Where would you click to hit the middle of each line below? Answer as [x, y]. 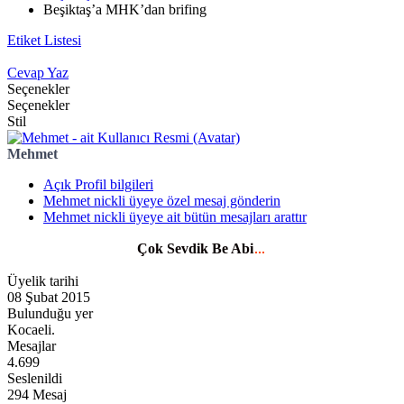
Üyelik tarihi [43, 281]
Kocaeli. [31, 330]
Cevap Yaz [38, 73]
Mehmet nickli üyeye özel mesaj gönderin [162, 201]
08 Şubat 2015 [49, 298]
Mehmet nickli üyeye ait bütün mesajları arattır [175, 217]
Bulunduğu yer [50, 314]
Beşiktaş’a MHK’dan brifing [125, 10]
